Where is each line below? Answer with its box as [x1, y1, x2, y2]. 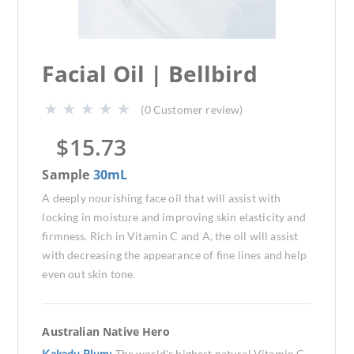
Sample [42, 166, 93, 183]
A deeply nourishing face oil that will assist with [42, 191, 281, 205]
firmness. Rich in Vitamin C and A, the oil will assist [42, 229, 299, 243]
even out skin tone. [42, 267, 136, 281]
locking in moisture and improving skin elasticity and [42, 210, 306, 224]
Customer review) [153, 103, 243, 116]
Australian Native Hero [42, 324, 170, 339]
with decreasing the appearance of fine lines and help [42, 248, 307, 262]
